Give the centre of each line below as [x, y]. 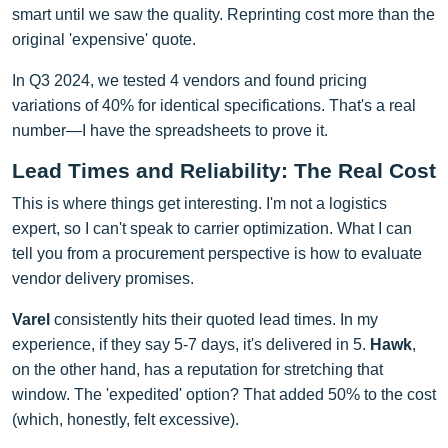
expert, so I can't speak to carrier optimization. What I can [212, 228]
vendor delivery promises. [103, 278]
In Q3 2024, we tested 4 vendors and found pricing [189, 80]
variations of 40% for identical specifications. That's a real [214, 105]
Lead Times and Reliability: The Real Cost [224, 170]
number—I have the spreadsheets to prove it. [170, 130]
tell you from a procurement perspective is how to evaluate [217, 253]
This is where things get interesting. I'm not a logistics [199, 203]
